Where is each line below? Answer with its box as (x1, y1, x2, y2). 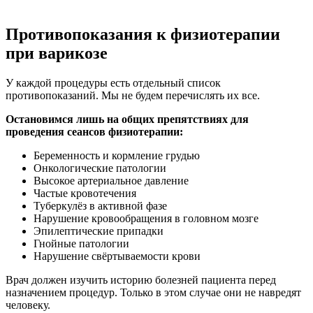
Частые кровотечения (34, 187, 136, 199)
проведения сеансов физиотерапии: (6, 125, 183, 138)
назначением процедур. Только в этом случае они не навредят (6, 286, 301, 298)
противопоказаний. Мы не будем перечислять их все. (6, 89, 260, 101)
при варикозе (6, 43, 108, 62)
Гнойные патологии (34, 237, 129, 249)
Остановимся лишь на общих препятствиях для (6, 112, 249, 125)
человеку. (6, 298, 50, 311)
